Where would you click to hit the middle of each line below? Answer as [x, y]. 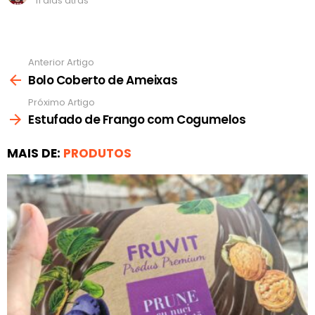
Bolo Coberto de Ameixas [103, 80]
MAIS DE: [35, 154]
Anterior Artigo [61, 63]
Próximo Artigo [62, 102]
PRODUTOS [97, 154]
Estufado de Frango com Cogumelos [137, 120]
